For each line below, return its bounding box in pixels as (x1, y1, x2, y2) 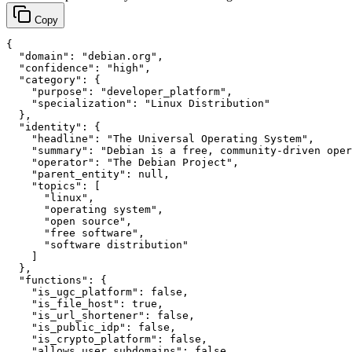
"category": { (6, 74, 101, 86)
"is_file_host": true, (6, 298, 163, 310)
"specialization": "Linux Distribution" (6, 97, 270, 110)
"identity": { (6, 121, 101, 134)
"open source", (6, 215, 132, 228)
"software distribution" (6, 239, 189, 251)
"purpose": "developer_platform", (6, 86, 233, 98)
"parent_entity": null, (6, 168, 170, 181)
